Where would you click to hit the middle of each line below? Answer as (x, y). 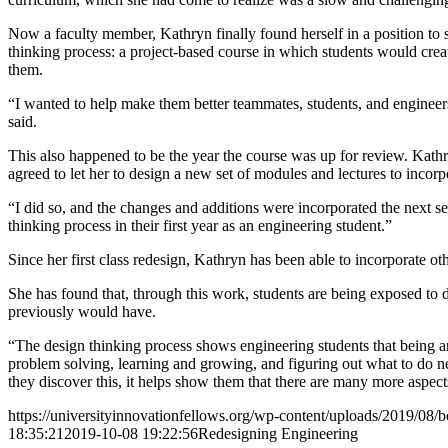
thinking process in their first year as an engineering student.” (200, 225)
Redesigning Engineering (278, 433)
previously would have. (82, 311)
